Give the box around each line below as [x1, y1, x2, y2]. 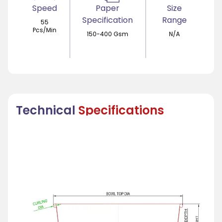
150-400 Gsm [87, 30, 129, 38]
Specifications [78, 102, 164, 118]
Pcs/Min [32, 26, 56, 34]
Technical [16, 102, 75, 118]
